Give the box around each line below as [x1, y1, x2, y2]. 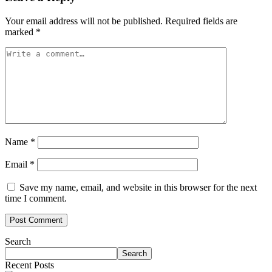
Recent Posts [5, 259, 54, 270]
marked [5, 26, 36, 37]
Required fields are [165, 15, 237, 26]
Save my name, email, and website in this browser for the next [19, 182, 257, 192]
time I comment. [5, 192, 67, 203]
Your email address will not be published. [5, 15, 163, 26]
